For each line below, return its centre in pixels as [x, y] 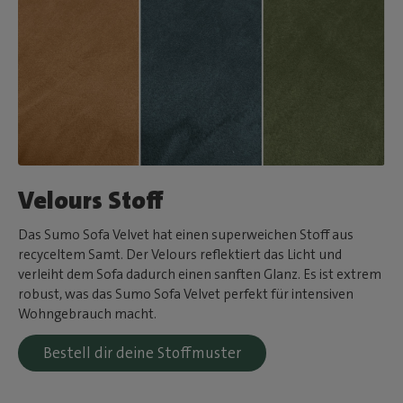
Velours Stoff [91, 201]
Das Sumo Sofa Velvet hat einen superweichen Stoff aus [186, 235]
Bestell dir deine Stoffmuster [143, 353]
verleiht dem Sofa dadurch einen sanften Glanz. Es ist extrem [200, 275]
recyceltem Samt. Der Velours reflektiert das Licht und [180, 255]
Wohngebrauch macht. [88, 314]
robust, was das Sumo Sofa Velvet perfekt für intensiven [186, 295]
